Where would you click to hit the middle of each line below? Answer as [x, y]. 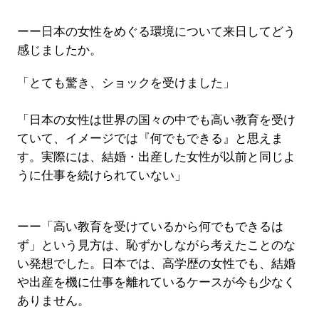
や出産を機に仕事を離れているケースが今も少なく [156, 282]
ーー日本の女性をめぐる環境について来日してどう [156, 31]
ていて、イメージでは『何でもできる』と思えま [150, 138]
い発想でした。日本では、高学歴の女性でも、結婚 [156, 263]
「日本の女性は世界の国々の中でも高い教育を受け [156, 120]
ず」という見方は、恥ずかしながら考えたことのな [156, 245]
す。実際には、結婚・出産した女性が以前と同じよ [156, 157]
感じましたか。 [59, 50]
